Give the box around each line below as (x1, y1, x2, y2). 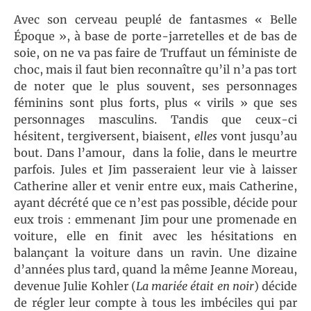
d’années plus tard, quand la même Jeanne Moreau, (14, 262, 297, 276)
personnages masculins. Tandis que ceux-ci (14, 112, 297, 126)
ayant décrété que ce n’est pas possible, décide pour (14, 195, 297, 210)
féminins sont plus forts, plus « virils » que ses (14, 95, 297, 110)
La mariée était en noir (135, 278, 254, 293)
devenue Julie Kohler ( (14, 278, 136, 293)
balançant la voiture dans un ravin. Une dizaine (14, 245, 297, 260)
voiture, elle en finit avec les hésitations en (14, 228, 297, 243)
